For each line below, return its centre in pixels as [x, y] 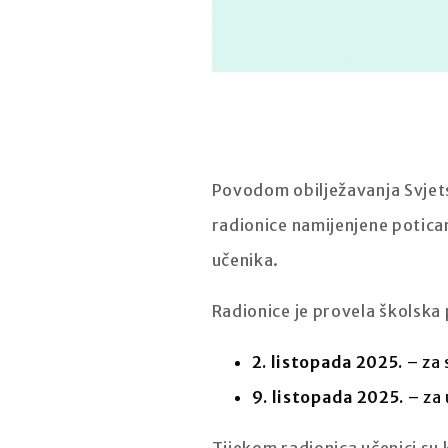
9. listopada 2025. [328, 397]
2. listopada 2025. [327, 362]
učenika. [245, 260]
